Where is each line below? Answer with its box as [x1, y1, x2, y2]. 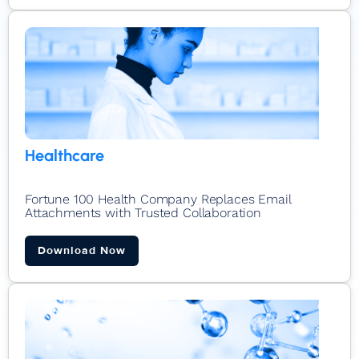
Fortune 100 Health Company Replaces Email [25, 191, 291, 207]
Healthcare [25, 145, 104, 165]
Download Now [38, 243, 126, 257]
